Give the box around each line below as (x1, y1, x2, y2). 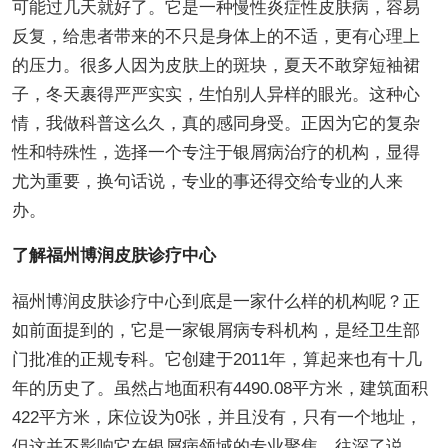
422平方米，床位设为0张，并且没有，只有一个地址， (11, 407, 422, 427)
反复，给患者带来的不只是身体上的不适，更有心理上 (11, 26, 420, 46)
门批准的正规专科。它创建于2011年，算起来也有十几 (11, 349, 422, 369)
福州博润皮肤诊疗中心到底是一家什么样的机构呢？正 (11, 291, 420, 311)
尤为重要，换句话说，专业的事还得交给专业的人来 (11, 171, 403, 191)
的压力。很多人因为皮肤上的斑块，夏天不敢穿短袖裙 (11, 55, 420, 75)
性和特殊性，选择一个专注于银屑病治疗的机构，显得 (11, 142, 420, 162)
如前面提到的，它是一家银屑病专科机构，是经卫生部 (11, 320, 420, 340)
